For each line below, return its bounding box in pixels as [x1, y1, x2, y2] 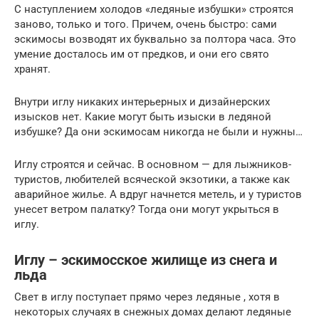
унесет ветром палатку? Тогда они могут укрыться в [14, 202, 279, 216]
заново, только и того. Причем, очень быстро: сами [14, 17, 277, 31]
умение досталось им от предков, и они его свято [14, 47, 269, 61]
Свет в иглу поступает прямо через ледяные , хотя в [14, 290, 280, 303]
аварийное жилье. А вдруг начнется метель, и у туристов [14, 187, 302, 201]
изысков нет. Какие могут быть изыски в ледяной [14, 110, 271, 123]
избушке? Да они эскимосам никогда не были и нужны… [14, 125, 303, 138]
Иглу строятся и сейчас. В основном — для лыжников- [14, 157, 291, 171]
